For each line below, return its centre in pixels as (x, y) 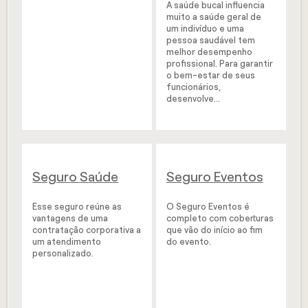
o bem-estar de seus (210, 76)
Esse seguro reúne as (77, 207)
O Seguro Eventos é (208, 207)
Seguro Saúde (76, 177)
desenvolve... (193, 99)
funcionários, (193, 87)
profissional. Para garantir (219, 64)
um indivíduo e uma (205, 29)
